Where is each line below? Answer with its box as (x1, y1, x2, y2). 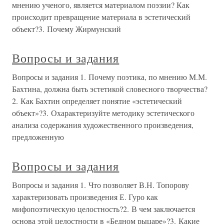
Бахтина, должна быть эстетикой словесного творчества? (12, 83, 207, 94)
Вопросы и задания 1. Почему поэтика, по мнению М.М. (12, 71, 207, 82)
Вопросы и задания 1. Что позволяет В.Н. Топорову (12, 179, 189, 190)
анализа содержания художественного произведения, (12, 119, 193, 130)
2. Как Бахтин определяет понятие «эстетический (12, 95, 182, 106)
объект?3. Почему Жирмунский (12, 23, 121, 34)
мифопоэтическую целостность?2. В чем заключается (12, 203, 195, 214)
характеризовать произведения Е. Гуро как (12, 191, 158, 202)
